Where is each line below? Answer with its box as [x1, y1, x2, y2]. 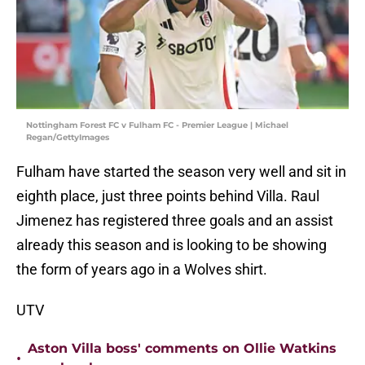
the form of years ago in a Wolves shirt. [16, 261, 267, 279]
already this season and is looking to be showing [16, 236, 327, 254]
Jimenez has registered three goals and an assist [16, 212, 333, 230]
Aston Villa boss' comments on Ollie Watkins [28, 341, 336, 357]
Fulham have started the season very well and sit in [16, 163, 346, 181]
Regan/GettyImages [26, 132, 109, 143]
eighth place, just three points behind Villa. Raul [16, 187, 319, 205]
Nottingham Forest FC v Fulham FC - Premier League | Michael [26, 120, 288, 131]
